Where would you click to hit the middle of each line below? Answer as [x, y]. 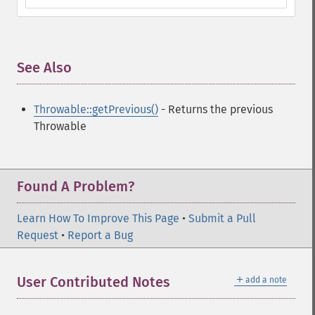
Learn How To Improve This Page [98, 218]
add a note [266, 280]
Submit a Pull [222, 218]
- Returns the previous [216, 109]
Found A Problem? [76, 186]
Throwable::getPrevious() [96, 109]
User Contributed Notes [94, 282]
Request [38, 235]
